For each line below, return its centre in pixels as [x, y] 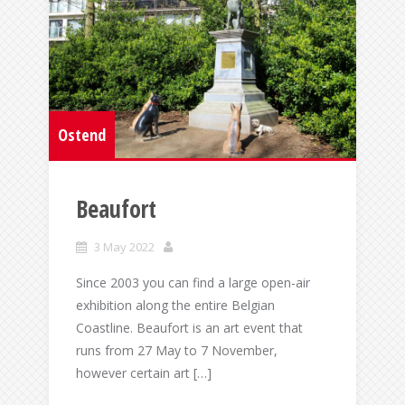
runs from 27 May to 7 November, [177, 351]
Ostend [82, 135]
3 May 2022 [124, 247]
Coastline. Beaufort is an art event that [189, 328]
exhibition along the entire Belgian [175, 306]
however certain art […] [144, 373]
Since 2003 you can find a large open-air [193, 283]
